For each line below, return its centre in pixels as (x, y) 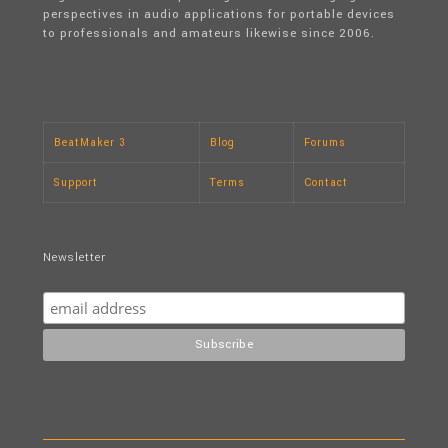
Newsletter (74, 257)
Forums (325, 142)
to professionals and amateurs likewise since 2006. (209, 33)
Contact (326, 182)
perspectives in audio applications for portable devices (219, 14)
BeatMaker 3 (90, 142)
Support (76, 182)
